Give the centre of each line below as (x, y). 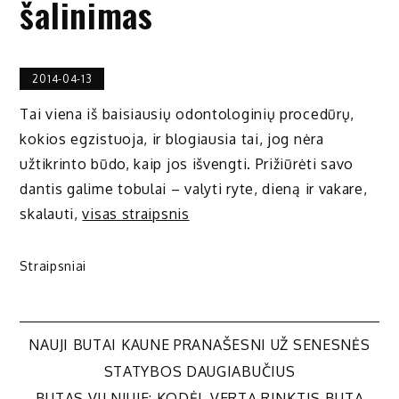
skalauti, (51, 213)
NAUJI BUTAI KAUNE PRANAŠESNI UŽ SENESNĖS (199, 344)
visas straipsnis (136, 213)
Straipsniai (53, 265)
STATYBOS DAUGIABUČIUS (199, 371)
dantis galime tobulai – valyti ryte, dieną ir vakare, (194, 188)
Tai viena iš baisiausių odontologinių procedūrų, (187, 114)
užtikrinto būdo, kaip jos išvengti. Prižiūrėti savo (187, 163)
